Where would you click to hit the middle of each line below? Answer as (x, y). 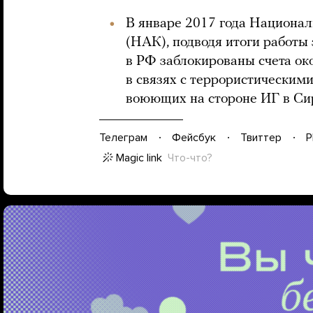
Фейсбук (194, 137)
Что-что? (190, 158)
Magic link (139, 158)
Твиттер (261, 137)
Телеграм (123, 137)
